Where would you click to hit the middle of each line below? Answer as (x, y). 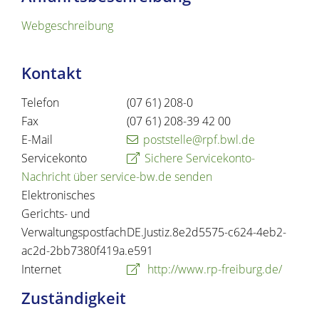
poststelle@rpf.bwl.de (199, 140)
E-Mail (37, 140)
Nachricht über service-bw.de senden (117, 177)
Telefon (40, 103)
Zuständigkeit (74, 298)
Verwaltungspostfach (74, 232)
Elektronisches (58, 195)
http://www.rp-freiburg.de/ (213, 270)
